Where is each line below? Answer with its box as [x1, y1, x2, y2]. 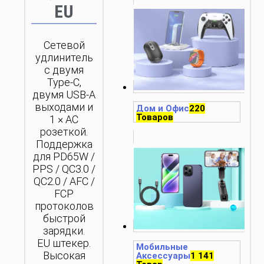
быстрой [42, 212, 85, 225]
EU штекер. [37, 236, 91, 249]
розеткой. [40, 125, 88, 138]
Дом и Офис [136, 103, 190, 114]
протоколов [34, 199, 94, 212]
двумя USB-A [32, 88, 96, 101]
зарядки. [43, 224, 85, 237]
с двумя [44, 63, 84, 76]
